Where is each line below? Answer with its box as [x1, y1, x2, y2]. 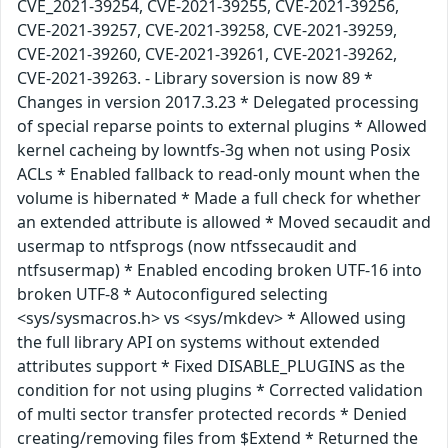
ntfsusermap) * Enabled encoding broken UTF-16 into [17, 259, 422, 282]
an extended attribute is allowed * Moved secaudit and [17, 211, 431, 234]
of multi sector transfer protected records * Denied [17, 403, 407, 426]
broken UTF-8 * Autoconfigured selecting [17, 283, 328, 306]
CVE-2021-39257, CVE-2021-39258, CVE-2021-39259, [17, 19, 397, 42]
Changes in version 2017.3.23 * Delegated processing [17, 91, 419, 114]
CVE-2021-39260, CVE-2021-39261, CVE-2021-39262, [17, 43, 397, 66]
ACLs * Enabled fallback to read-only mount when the [17, 163, 420, 186]
